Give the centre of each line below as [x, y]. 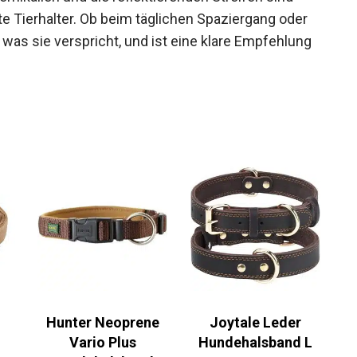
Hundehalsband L [255, 342]
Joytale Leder [255, 322]
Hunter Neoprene [102, 322]
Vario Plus [102, 342]
